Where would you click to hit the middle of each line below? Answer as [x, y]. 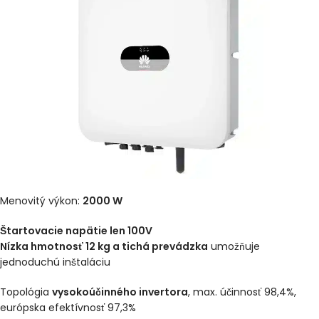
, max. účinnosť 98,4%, [242, 292]
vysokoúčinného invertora [120, 292]
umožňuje [234, 246]
